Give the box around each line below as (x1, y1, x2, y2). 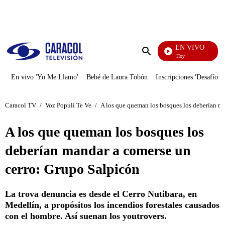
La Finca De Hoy (147, 53, 182, 59)
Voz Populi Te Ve (45, 101, 91, 109)
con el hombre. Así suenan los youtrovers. (5, 211, 167, 221)
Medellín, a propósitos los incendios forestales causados (5, 200, 219, 210)
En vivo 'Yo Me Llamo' (11, 73, 78, 81)
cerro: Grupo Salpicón (5, 161, 140, 177)
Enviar (146, 57, 167, 65)
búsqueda (146, 66, 176, 74)
